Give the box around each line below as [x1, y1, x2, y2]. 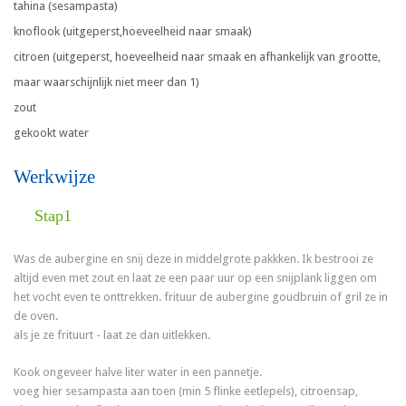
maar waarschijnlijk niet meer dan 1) [14, 75, 200, 90]
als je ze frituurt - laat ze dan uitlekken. [14, 328, 211, 343]
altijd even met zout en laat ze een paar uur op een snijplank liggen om [14, 271, 378, 285]
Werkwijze [14, 166, 96, 188]
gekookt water [14, 126, 90, 140]
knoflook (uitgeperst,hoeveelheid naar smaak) [14, 24, 253, 39]
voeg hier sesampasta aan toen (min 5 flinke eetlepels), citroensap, [14, 384, 359, 399]
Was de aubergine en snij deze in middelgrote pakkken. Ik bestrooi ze [14, 252, 374, 266]
